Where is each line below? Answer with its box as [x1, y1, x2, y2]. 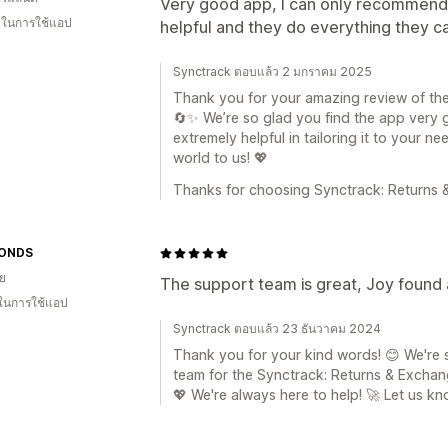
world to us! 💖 [173, 149, 268, 166]
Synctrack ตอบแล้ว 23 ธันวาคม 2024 [173, 321, 381, 336]
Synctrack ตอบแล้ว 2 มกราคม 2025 [173, 64, 372, 79]
